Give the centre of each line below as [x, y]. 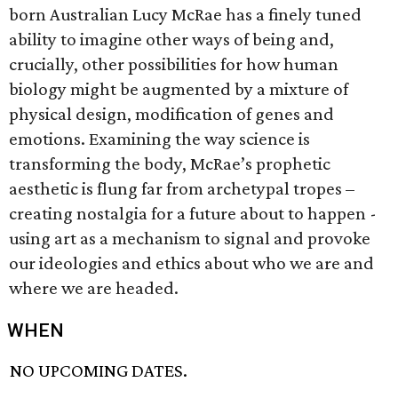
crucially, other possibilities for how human [174, 64]
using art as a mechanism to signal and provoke [190, 238]
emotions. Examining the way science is [159, 139]
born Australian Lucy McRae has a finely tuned [185, 14]
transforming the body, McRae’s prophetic [170, 163]
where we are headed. [94, 288]
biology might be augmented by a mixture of [179, 89]
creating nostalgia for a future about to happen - [193, 213]
